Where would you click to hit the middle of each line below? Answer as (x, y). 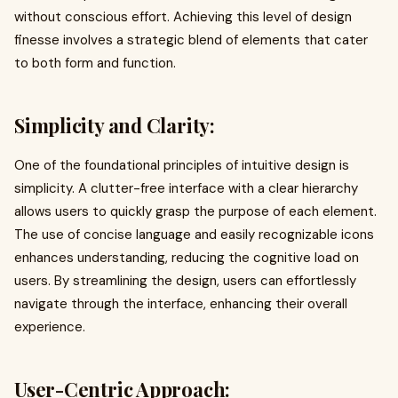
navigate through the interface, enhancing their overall (181, 304)
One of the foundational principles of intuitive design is (182, 165)
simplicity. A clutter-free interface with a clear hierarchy (186, 188)
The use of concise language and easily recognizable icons (194, 235)
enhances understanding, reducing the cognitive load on (187, 258)
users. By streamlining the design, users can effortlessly (185, 281)
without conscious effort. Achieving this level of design (183, 17)
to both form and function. (95, 63)
